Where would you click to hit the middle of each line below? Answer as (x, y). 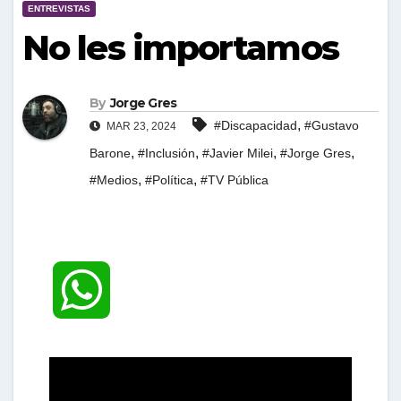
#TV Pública (235, 180)
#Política (169, 180)
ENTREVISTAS (59, 9)
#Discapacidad (256, 126)
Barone (110, 154)
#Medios (114, 180)
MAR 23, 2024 (140, 127)
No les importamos (180, 48)
